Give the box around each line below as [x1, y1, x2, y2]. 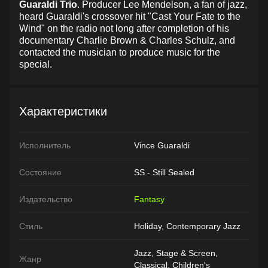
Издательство [19, 194, 72, 204]
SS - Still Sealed [134, 167, 194, 177]
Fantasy [134, 194, 165, 204]
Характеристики [19, 105, 107, 118]
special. [19, 59, 52, 69]
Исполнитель [19, 140, 71, 150]
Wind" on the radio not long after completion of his [19, 23, 229, 33]
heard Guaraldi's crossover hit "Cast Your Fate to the [19, 11, 240, 22]
